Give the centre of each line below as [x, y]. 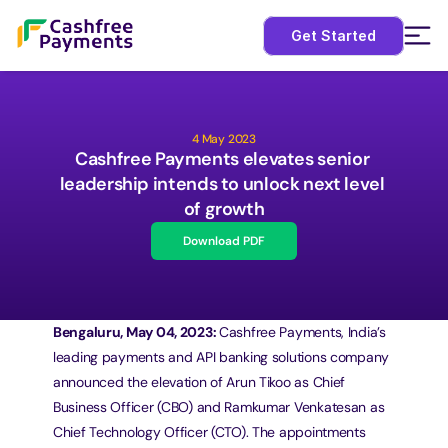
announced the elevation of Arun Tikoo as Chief [199, 382]
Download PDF [224, 241]
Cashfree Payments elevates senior [222, 159]
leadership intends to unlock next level [222, 184]
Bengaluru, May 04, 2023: [136, 332]
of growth [224, 209]
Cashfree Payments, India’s [302, 332]
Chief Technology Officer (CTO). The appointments [209, 432]
